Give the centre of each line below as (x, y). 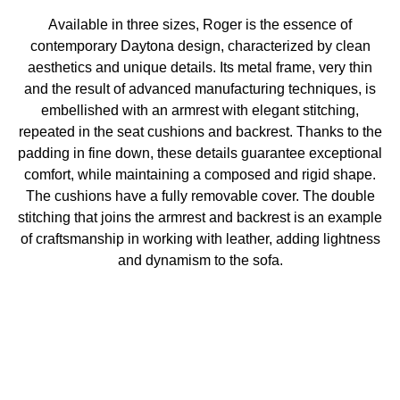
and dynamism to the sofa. (200, 260)
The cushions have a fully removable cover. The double (200, 196)
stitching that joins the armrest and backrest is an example (200, 217)
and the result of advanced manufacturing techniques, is (200, 88)
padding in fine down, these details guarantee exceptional (200, 153)
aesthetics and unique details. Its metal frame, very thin (200, 67)
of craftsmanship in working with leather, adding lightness (200, 238)
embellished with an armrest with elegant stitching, (200, 110)
